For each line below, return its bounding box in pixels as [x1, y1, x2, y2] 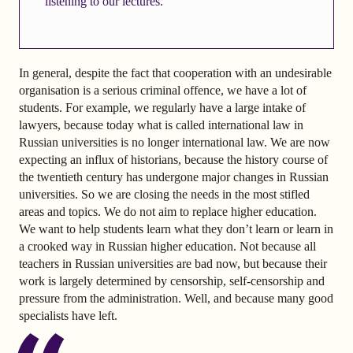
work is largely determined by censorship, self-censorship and [19, 274, 325, 288]
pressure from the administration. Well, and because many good [19, 292, 333, 306]
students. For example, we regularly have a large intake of [19, 101, 306, 115]
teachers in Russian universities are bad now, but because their [19, 257, 327, 271]
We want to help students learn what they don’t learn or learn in [19, 222, 333, 236]
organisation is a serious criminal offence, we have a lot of [19, 84, 307, 98]
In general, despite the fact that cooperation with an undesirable [19, 66, 332, 80]
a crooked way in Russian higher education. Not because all [19, 240, 316, 254]
